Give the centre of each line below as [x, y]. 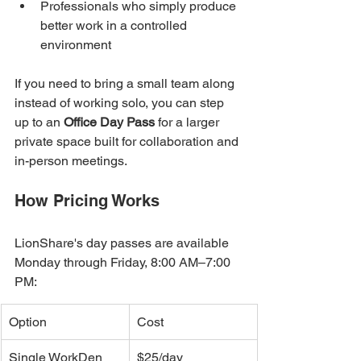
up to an [39, 122]
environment [76, 44]
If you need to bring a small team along [126, 83]
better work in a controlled [115, 25]
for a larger [189, 122]
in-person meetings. [71, 160]
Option [28, 322]
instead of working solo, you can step [121, 102]
